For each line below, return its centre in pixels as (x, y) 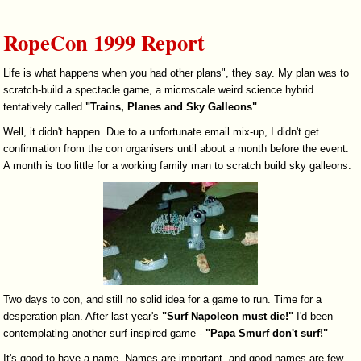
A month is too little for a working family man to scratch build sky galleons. (178, 166)
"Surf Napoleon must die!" (228, 317)
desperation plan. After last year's (83, 317)
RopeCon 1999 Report (104, 43)
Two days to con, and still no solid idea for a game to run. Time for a (163, 300)
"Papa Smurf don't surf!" (267, 334)
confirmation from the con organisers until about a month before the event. (176, 149)
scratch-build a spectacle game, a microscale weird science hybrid (159, 90)
